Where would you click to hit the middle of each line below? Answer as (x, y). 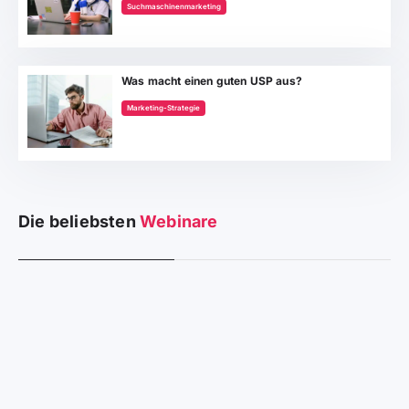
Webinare (179, 221)
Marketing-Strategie (164, 107)
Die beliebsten (79, 221)
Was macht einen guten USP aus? (212, 80)
